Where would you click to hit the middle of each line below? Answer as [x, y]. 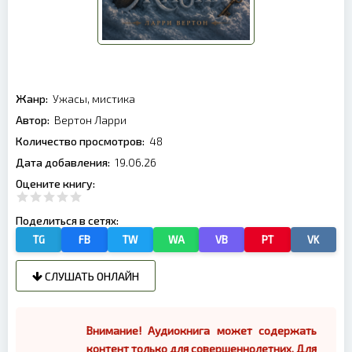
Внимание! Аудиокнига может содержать [202, 330]
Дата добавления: [64, 162]
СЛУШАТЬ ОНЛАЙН [91, 276]
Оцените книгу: [57, 183]
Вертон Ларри [90, 120]
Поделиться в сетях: [68, 220]
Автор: [34, 120]
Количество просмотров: [81, 141]
